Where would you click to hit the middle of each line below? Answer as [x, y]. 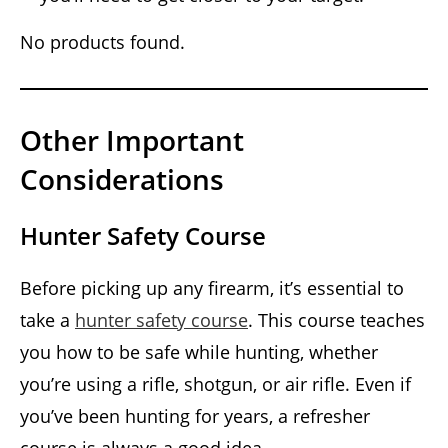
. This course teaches [336, 319]
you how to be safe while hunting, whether [199, 351]
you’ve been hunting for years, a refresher [195, 415]
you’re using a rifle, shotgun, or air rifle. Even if [215, 383]
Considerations [122, 178]
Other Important [132, 139]
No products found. [102, 41]
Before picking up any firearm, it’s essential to [212, 287]
